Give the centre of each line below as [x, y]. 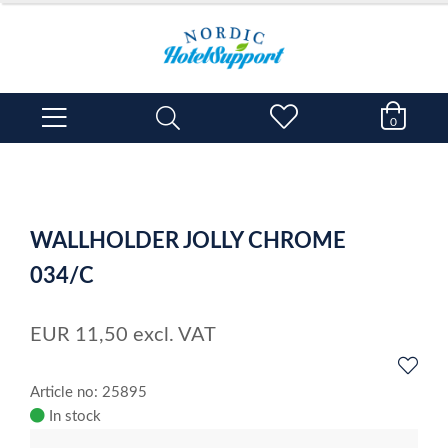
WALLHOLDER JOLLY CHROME [188, 241]
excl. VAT [174, 335]
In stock [75, 416]
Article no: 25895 [88, 392]
